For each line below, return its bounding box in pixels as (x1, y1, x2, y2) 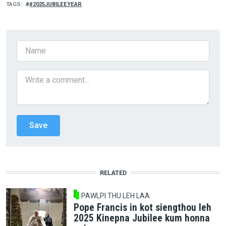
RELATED (99, 168, 127, 177)
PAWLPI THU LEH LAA (81, 191, 150, 200)
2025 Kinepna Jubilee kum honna (73, 212, 210, 224)
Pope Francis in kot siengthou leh (73, 202, 211, 214)
